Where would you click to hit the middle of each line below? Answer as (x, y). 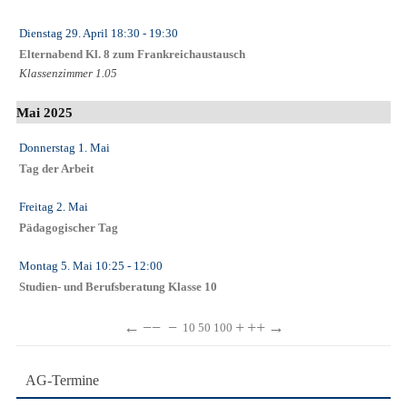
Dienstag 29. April (64, 34)
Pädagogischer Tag (69, 228)
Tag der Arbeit (56, 169)
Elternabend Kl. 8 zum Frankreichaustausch (132, 55)
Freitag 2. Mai (54, 207)
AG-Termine (62, 381)
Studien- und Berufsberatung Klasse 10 (118, 288)
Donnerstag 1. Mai (65, 148)
